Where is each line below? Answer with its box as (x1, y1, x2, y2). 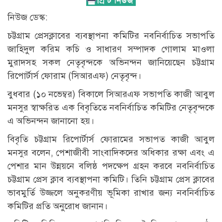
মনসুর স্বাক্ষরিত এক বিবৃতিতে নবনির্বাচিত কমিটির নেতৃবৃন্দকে (7, 102, 215, 113)
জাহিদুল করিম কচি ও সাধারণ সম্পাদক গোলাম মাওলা (7, 43, 215, 55)
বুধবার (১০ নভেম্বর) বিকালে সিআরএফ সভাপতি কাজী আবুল (7, 88, 215, 100)
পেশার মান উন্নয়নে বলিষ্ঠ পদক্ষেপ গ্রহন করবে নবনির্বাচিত (7, 160, 215, 171)
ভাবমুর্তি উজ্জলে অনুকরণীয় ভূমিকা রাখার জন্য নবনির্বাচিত (7, 187, 215, 198)
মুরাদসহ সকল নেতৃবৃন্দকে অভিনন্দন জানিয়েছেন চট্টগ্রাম (7, 56, 215, 68)
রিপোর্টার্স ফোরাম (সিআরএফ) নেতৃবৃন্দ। (7, 70, 141, 81)
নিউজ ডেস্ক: (7, 11, 48, 23)
